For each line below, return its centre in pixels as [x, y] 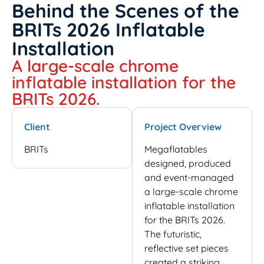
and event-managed [189, 178]
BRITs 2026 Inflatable [108, 29]
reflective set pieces [187, 248]
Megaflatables [176, 149]
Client [37, 127]
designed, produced [188, 164]
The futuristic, [173, 234]
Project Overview [183, 127]
